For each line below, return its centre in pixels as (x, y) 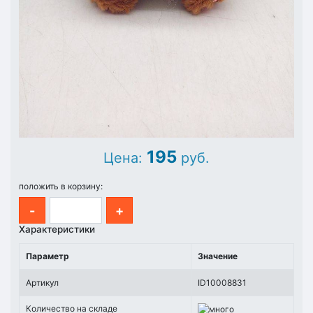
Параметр (48, 256)
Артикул (42, 283)
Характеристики (57, 230)
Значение (218, 256)
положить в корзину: (61, 187)
